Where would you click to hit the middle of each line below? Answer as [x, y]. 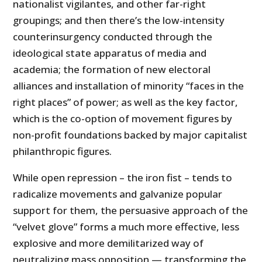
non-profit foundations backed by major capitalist [130, 135]
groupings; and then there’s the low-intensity [119, 20]
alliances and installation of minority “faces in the [129, 86]
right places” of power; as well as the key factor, [126, 102]
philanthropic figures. [63, 151]
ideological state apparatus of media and [110, 53]
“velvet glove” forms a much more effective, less [126, 227]
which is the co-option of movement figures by [123, 119]
